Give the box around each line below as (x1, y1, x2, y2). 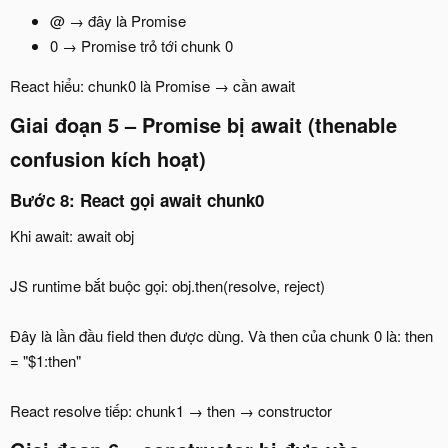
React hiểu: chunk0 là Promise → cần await (10, 75, 295, 97)
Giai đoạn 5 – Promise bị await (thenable (10, 110, 397, 140)
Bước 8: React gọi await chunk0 (10, 188, 264, 213)
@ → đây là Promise (50, 10, 186, 32)
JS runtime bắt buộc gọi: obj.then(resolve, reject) (10, 274, 325, 296)
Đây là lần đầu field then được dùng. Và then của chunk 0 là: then (10, 324, 433, 346)
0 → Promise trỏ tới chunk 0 (50, 35, 233, 57)
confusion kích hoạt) (10, 144, 206, 174)
